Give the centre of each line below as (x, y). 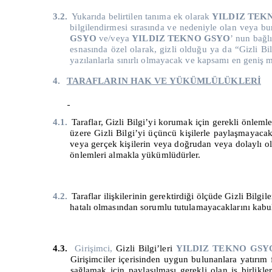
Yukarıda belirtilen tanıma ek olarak (142, 16)
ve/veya (114, 38)
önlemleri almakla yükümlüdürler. (137, 155)
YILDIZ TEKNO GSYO (181, 38)
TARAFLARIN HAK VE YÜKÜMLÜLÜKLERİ (164, 80)
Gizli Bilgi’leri (146, 248)
